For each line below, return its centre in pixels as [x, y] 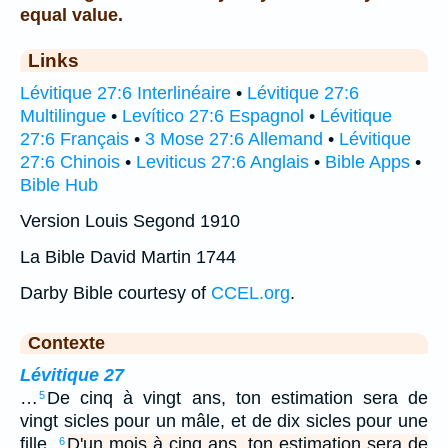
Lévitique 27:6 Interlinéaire [125, 92]
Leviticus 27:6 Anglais [222, 161]
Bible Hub [59, 184]
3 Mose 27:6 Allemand [234, 138]
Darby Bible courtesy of [115, 292]
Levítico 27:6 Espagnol [213, 115]
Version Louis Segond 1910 [130, 220]
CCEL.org [250, 292]
